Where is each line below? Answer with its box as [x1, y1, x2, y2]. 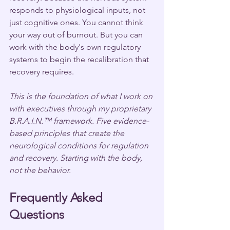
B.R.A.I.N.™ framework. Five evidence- [9, 116, 149, 126]
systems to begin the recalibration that [9, 54, 151, 64]
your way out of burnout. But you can [9, 29, 145, 40]
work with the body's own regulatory [9, 42, 143, 52]
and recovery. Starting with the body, [9, 152, 144, 163]
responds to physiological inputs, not [9, 5, 147, 15]
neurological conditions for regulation [9, 140, 150, 150]
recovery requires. [9, 66, 74, 76]
